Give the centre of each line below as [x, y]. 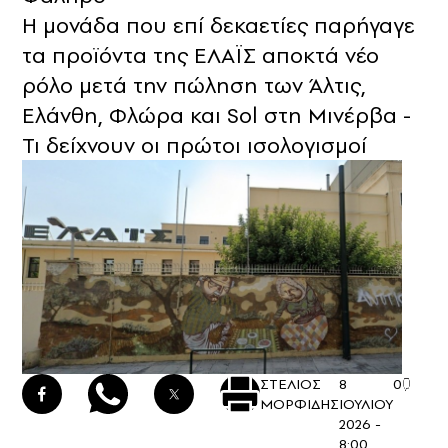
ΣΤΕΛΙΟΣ [290, 384]
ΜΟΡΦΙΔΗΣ [299, 404]
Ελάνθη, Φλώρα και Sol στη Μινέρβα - [216, 115]
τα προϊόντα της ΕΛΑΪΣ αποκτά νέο [200, 55]
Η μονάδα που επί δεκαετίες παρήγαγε [218, 25]
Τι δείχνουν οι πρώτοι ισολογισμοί [194, 145]
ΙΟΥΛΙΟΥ [366, 404]
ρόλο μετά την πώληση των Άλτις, [194, 85]
